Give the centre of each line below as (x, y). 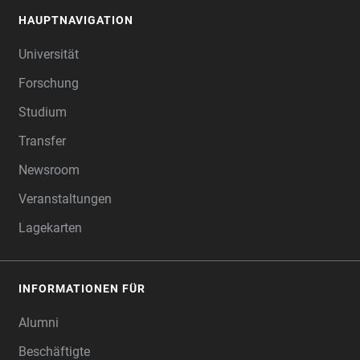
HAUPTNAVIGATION (76, 20)
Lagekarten (50, 228)
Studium (43, 112)
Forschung (49, 83)
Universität (49, 54)
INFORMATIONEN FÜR (82, 288)
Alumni (39, 323)
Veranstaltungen (65, 199)
